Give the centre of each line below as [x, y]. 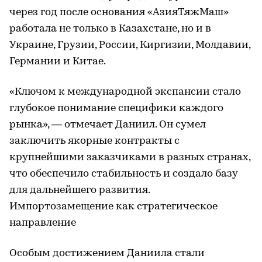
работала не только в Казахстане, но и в [110, 29]
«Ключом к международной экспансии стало [125, 92]
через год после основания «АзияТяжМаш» [119, 13]
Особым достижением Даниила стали [107, 254]
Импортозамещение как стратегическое [113, 207]
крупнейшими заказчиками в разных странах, [130, 158]
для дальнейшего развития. [80, 190]
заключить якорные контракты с [94, 141]
